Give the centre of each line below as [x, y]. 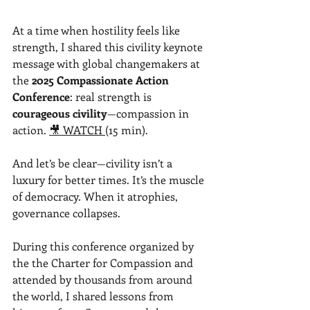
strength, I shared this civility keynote [109, 46]
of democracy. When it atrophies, [97, 196]
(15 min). [127, 129]
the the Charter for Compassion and [104, 262]
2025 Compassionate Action [102, 80]
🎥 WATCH [77, 129]
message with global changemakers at [108, 63]
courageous [43, 113]
